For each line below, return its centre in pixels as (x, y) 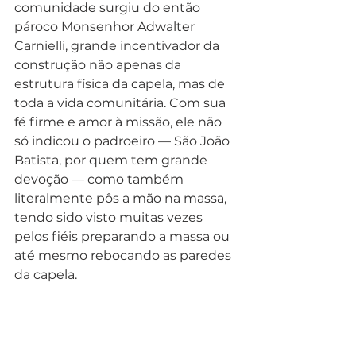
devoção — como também (101, 180)
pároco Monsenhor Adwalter (106, 27)
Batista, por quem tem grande (112, 161)
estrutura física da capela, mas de (121, 84)
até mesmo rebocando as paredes (124, 256)
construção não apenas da (99, 65)
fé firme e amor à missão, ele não (120, 122)
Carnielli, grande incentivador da (118, 46)
